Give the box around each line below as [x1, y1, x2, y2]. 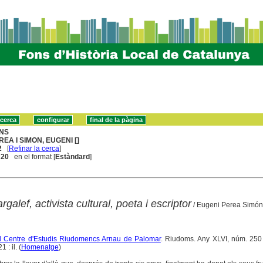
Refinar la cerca [9, 144, 60, 153]
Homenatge [21, 242, 59, 251]
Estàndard [55, 152, 90, 161]
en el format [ [9, 152, 56, 161]
